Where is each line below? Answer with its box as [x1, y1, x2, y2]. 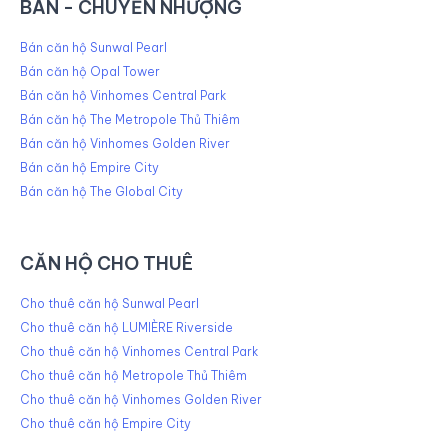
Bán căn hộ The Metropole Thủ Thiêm [20, 112, 240, 128]
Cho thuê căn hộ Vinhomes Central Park [20, 344, 258, 360]
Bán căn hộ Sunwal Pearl [20, 40, 167, 56]
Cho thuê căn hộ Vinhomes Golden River [20, 392, 262, 408]
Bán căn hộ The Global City [20, 184, 183, 200]
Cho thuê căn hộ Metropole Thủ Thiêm [20, 368, 247, 384]
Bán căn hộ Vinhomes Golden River [20, 136, 230, 152]
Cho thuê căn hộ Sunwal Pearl [20, 296, 199, 312]
